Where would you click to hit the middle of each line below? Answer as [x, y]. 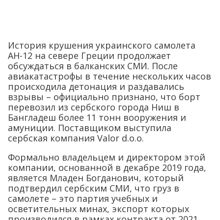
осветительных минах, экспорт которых [98, 209]
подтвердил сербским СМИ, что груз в [94, 188]
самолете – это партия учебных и [83, 199]
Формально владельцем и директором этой [107, 157]
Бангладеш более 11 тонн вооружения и [97, 118]
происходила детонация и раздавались [96, 87]
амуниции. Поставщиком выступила [90, 128]
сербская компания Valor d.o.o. [76, 138]
